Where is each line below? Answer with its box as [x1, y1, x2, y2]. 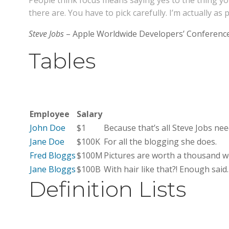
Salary [77, 108, 102, 120]
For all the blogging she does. [104, 136, 217, 147]
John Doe [30, 122, 65, 133]
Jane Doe [30, 136, 64, 147]
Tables [29, 48, 96, 74]
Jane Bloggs [30, 164, 76, 175]
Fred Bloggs [30, 150, 76, 161]
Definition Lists [29, 176, 186, 202]
